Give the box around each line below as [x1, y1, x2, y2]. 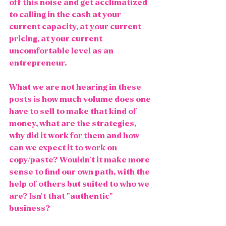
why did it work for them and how [9, 131, 141, 140]
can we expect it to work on [9, 143, 119, 152]
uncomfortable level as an [9, 46, 115, 55]
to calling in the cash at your [9, 10, 123, 19]
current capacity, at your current [9, 22, 143, 31]
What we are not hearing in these [9, 83, 143, 91]
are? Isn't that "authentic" [9, 192, 115, 200]
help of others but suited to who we [9, 180, 151, 188]
